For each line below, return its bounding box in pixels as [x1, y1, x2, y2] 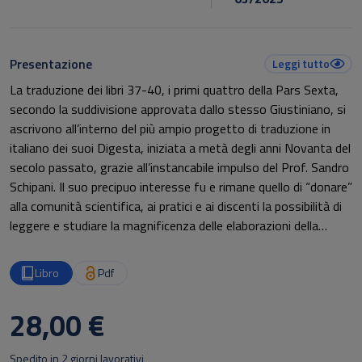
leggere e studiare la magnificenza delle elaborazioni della [10, 216, 318, 235]
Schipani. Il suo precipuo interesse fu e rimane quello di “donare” [10, 177, 352, 196]
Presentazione [10, 54, 92, 74]
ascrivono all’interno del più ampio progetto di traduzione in [10, 119, 330, 138]
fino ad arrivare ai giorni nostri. [10, 274, 175, 293]
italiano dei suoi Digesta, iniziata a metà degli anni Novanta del [10, 138, 351, 158]
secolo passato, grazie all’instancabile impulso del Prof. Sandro [10, 158, 349, 177]
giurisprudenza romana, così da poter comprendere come [10, 235, 317, 255]
